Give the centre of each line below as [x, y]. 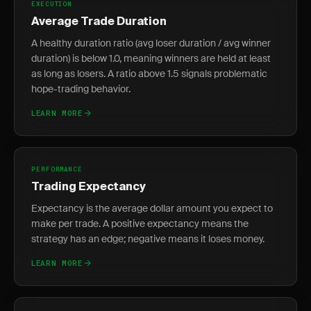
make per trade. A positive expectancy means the [140, 224]
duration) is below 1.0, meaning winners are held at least [151, 58]
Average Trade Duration [99, 22]
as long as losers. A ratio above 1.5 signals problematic [149, 74]
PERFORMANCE [57, 169]
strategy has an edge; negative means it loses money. [148, 239]
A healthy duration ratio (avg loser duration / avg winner [151, 43]
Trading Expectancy [89, 187]
